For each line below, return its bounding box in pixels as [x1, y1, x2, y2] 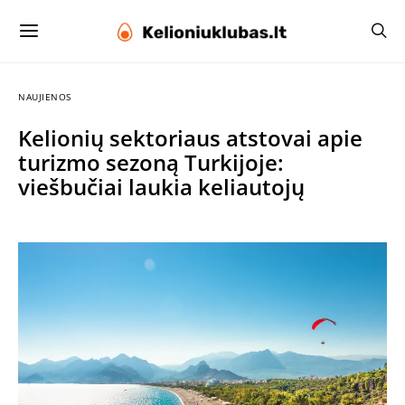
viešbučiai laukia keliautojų [18, 172, 305, 202]
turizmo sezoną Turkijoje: [18, 147, 284, 177]
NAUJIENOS [18, 90, 71, 103]
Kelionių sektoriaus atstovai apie [18, 123, 363, 153]
